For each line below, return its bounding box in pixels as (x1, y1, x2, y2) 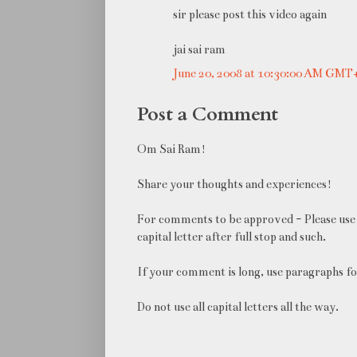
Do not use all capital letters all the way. (137, 299, 339, 314)
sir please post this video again (173, 6, 327, 22)
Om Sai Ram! (137, 141, 206, 156)
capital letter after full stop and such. (137, 229, 326, 244)
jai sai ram (173, 41, 226, 57)
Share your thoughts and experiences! (137, 176, 331, 191)
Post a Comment (137, 100, 278, 127)
